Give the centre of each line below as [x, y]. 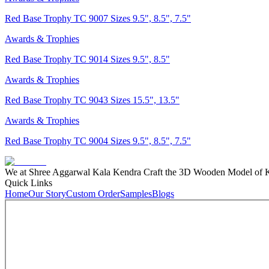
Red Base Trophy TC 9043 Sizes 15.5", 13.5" [92, 100]
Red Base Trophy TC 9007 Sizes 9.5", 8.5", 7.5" [98, 18]
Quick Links [29, 183]
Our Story [47, 193]
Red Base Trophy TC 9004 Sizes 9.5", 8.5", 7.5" [98, 141]
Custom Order [93, 193]
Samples [136, 193]
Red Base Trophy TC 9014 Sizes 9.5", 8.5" [87, 59]
